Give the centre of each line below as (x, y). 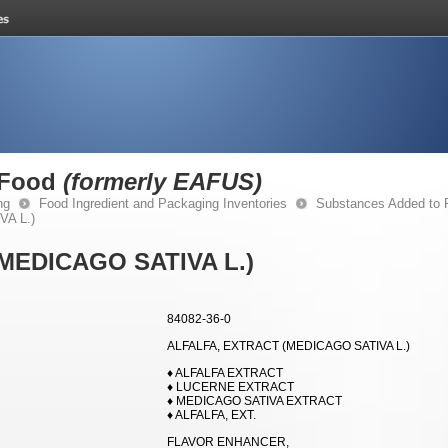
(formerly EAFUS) (162, 181)
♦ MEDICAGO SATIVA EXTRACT (254, 401)
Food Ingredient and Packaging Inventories (163, 203)
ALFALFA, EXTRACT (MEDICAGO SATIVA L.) (288, 346)
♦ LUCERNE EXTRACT (230, 387)
